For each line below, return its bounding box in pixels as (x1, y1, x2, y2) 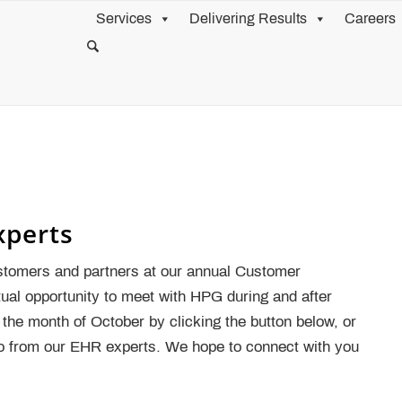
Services (96, 11, 152, 26)
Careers (345, 11, 396, 26)
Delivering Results (189, 11, 307, 26)
